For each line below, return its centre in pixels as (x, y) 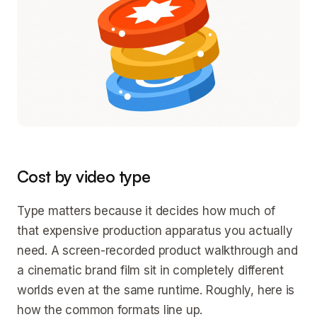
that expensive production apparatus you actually (155, 231)
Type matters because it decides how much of (146, 211)
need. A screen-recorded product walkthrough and (157, 250)
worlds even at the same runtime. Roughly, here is (156, 290)
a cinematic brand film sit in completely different (150, 270)
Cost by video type (84, 177)
